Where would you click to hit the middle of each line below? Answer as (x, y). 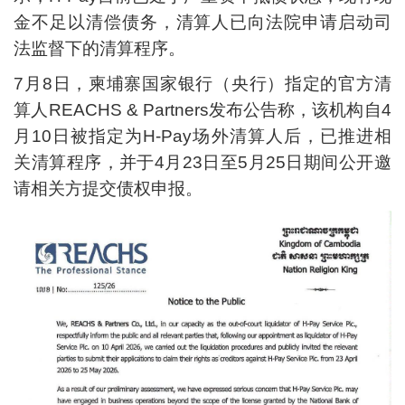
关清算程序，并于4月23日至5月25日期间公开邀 (202, 162)
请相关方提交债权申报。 (108, 188)
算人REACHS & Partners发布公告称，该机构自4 (202, 109)
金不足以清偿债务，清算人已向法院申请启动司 (202, 22)
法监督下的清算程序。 (100, 48)
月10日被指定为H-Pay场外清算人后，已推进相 (202, 136)
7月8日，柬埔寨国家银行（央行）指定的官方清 (202, 83)
